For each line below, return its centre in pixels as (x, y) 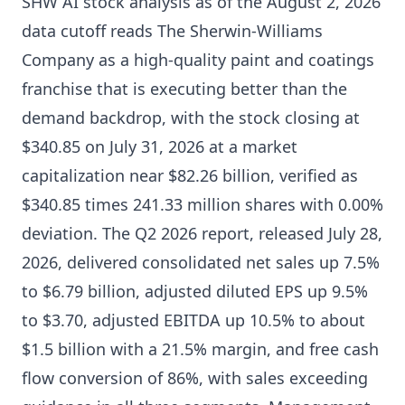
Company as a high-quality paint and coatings (198, 60)
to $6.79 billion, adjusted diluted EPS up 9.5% (195, 291)
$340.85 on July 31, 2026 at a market (160, 146)
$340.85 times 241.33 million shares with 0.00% (202, 204)
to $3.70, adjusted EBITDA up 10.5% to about (193, 320)
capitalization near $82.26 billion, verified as (190, 175)
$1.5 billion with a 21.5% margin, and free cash (200, 349)
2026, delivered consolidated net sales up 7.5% (201, 262)
